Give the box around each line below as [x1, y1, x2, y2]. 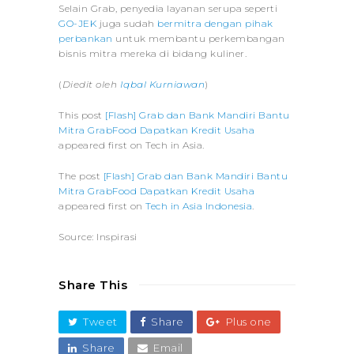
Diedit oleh [62, 77, 120, 90]
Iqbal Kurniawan [119, 77, 205, 90]
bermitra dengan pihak [157, 17, 273, 29]
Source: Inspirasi [58, 230, 137, 243]
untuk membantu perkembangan [112, 32, 285, 44]
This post [58, 108, 105, 121]
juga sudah [96, 17, 157, 29]
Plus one [225, 314, 272, 328]
